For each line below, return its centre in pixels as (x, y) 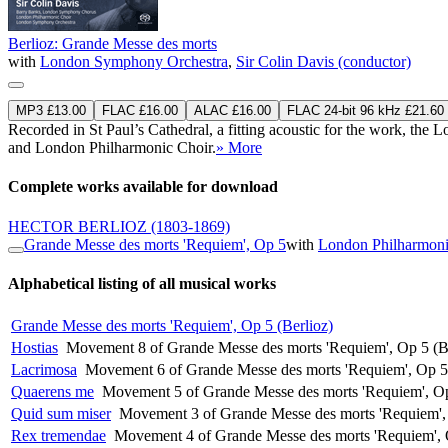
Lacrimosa (44, 370)
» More (239, 147)
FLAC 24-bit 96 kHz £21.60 (365, 110)
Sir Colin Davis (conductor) (323, 61)
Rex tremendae (58, 436)
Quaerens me (52, 392)
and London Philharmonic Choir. (112, 147)
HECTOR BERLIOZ (77, 226)
